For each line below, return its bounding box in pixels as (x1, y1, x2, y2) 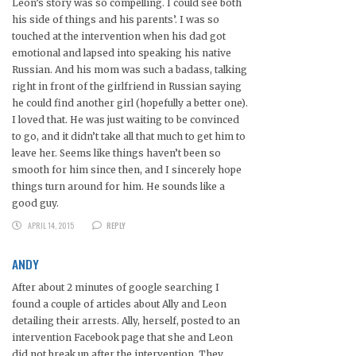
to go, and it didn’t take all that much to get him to (12, 130, 246, 143)
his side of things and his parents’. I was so (12, 14, 219, 26)
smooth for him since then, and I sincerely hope (12, 164, 242, 176)
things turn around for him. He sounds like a (12, 180, 225, 193)
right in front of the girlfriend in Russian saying (12, 80, 242, 93)
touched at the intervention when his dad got (12, 30, 226, 43)
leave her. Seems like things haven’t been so (12, 147, 221, 160)
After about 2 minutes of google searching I (12, 281, 219, 294)
